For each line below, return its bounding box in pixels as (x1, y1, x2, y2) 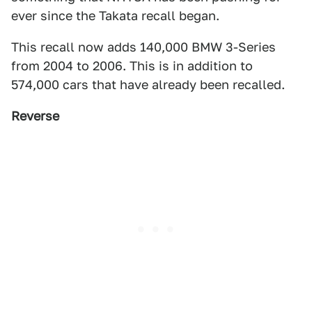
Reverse (11, 109, 59, 123)
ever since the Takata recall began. (11, 8, 219, 23)
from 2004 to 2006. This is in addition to (11, 58, 253, 73)
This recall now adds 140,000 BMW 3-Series (11, 40, 276, 54)
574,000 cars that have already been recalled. (11, 77, 285, 92)
